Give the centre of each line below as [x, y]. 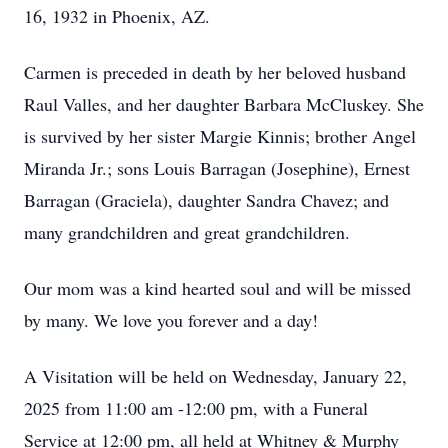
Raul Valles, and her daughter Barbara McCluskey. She [224, 104]
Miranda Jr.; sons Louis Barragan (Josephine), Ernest [217, 168]
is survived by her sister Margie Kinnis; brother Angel [220, 136]
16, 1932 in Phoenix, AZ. [117, 16]
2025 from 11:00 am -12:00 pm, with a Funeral [196, 408]
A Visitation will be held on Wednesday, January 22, [215, 376]
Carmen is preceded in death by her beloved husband [215, 72]
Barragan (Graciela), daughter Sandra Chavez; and [206, 200]
